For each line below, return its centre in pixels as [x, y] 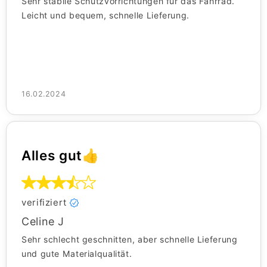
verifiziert [44, 203]
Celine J [43, 222]
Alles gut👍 [60, 156]
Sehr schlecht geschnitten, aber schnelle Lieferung [130, 240]
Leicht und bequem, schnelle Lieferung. [105, 15]
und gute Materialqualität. [77, 254]
